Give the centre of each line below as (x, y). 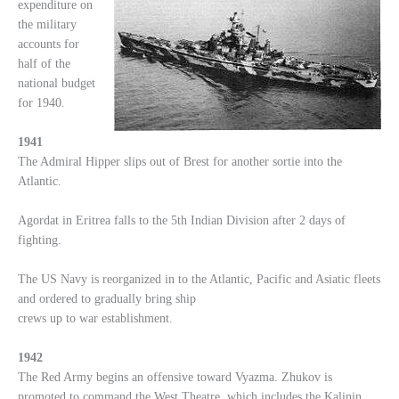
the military (47, 25)
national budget (57, 84)
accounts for (49, 45)
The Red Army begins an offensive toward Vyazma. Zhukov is (175, 377)
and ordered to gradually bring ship (107, 298)
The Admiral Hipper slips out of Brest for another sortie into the (180, 162)
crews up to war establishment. (95, 318)
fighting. (40, 240)
